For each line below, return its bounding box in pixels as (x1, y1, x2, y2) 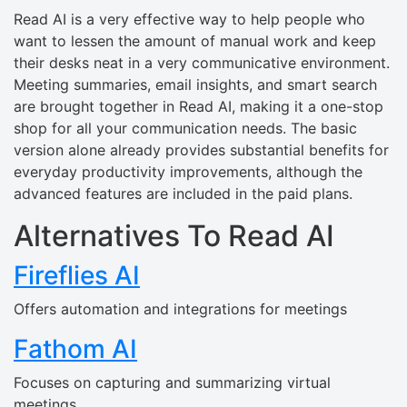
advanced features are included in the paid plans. (14, 184, 352, 203)
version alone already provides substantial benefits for (14, 141, 389, 160)
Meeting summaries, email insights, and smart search (14, 75, 377, 94)
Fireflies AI (14, 260, 140, 292)
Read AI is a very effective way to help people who (14, 10, 365, 29)
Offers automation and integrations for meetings (14, 300, 347, 319)
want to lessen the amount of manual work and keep (14, 32, 376, 51)
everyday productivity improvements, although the (14, 163, 362, 182)
